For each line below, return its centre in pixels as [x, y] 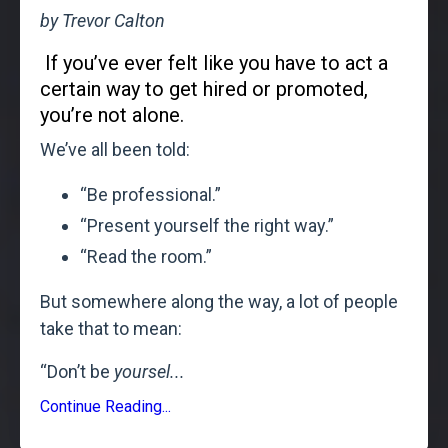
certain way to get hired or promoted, [204, 89]
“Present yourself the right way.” [207, 225]
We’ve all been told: [115, 150]
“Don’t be [77, 371]
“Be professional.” [150, 195]
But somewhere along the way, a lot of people [219, 301]
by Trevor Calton [102, 21]
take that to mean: [111, 328]
